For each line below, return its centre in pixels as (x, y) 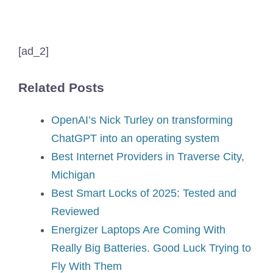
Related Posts (61, 87)
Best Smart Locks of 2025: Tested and (144, 193)
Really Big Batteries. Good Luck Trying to (151, 248)
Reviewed (75, 211)
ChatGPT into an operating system (135, 138)
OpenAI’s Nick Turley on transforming (142, 120)
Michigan (73, 175)
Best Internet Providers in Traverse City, (148, 156)
